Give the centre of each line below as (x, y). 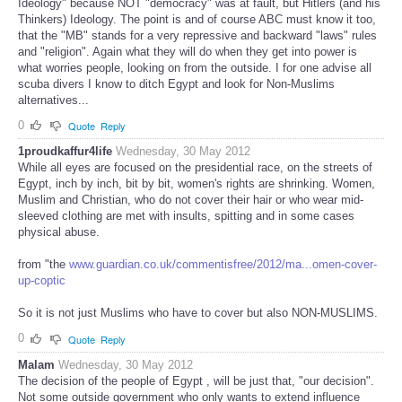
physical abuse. (59, 232)
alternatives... (53, 100)
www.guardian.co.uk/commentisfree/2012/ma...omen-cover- (223, 265)
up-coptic (42, 281)
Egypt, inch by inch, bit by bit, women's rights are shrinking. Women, (197, 184)
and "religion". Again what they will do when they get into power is (188, 51)
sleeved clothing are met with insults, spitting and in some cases (186, 216)
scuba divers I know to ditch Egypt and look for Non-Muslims (176, 83)
